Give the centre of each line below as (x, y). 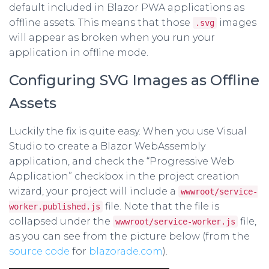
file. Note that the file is (161, 207)
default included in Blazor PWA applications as (127, 8)
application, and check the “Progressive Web (122, 162)
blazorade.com (126, 252)
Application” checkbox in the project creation (124, 177)
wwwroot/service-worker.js (175, 222)
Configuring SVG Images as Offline (134, 80)
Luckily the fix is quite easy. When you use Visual (128, 131)
